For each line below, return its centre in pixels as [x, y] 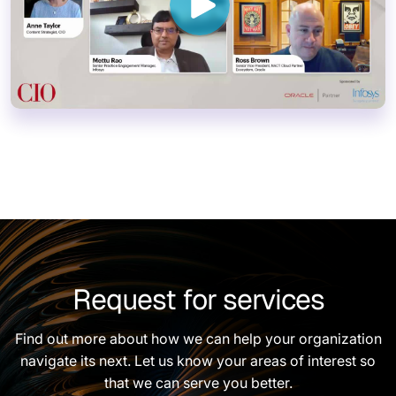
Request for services [198, 299]
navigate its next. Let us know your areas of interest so [198, 360]
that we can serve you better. [198, 382]
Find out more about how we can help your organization [198, 338]
